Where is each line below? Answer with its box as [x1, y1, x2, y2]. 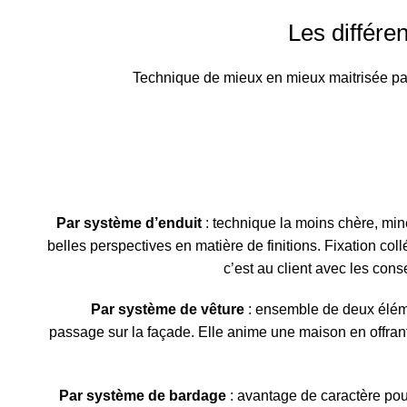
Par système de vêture [91, 302, 244, 317]
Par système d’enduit [56, 215, 205, 231]
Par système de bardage [59, 388, 226, 403]
